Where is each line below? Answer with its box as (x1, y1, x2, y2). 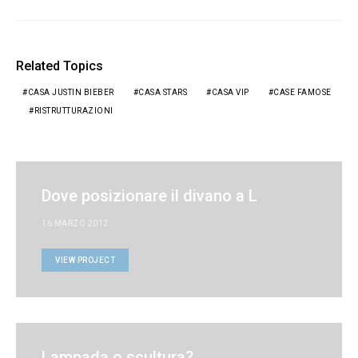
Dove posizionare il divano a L (42, 186, 257, 205)
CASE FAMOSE (273, 88, 332, 97)
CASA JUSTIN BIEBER (27, 88, 114, 97)
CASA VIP (211, 88, 249, 97)
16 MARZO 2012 (42, 219, 109, 228)
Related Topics (16, 58, 103, 74)
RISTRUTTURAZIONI (34, 106, 113, 115)
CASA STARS (138, 88, 187, 97)
